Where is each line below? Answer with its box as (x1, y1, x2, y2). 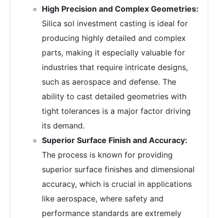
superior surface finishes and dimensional (42, 164, 195, 175)
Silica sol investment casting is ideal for (42, 18, 188, 29)
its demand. (42, 121, 85, 131)
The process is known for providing (42, 150, 173, 160)
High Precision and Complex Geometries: (42, 4, 199, 14)
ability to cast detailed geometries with (42, 91, 186, 102)
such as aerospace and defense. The (42, 77, 176, 87)
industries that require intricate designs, (42, 62, 188, 73)
